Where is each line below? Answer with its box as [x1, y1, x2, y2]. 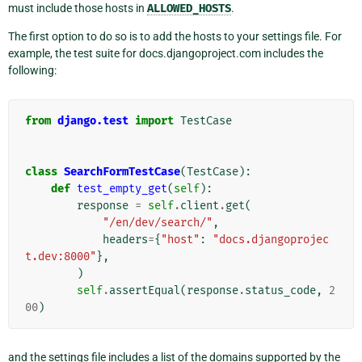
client [180, 198, 219, 213]
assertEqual [109, 283, 180, 297]
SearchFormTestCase [64, 164, 180, 179]
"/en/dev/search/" [103, 215, 213, 229]
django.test [57, 113, 128, 128]
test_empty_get [77, 181, 167, 196]
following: [8, 63, 57, 77]
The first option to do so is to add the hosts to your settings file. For [8, 29, 342, 43]
